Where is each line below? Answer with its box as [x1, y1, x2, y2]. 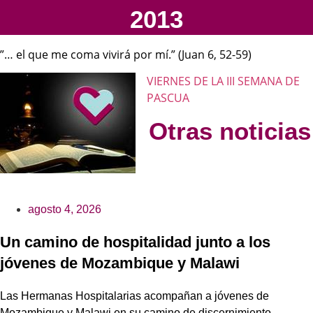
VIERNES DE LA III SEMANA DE [147, 73, 300, 89]
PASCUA [147, 90, 189, 106]
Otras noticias [149, 117, 311, 145]
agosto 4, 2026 [28, 203, 101, 215]
